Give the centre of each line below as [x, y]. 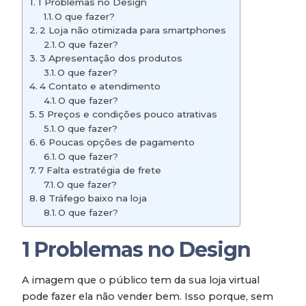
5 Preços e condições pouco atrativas [129, 114]
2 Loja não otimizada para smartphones [133, 30]
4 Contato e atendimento [100, 86]
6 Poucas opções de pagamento [117, 142]
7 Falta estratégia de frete [99, 170]
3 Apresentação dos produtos [112, 58]
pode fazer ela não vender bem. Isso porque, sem [148, 297]
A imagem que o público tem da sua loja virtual [141, 280]
